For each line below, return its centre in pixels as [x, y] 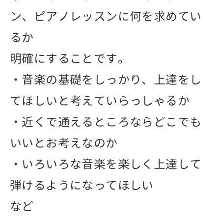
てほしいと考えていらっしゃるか [100, 100]
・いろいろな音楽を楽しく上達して [106, 164]
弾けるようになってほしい [82, 185]
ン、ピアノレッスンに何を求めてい [106, 16]
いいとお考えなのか [64, 143]
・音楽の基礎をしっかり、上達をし [106, 79]
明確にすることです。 [70, 58]
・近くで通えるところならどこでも [106, 122]
